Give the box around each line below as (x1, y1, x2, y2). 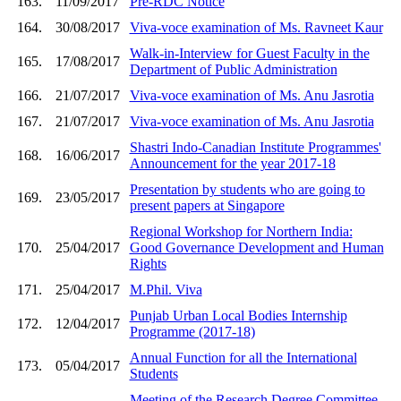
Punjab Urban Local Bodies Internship (129, 307, 347, 323)
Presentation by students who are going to (129, 181, 365, 197)
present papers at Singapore (129, 197, 285, 213)
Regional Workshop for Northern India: (129, 223, 353, 239)
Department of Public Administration (129, 61, 337, 77)
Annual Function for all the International (129, 349, 357, 365)
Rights (129, 255, 166, 271)
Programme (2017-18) (129, 323, 255, 339)
